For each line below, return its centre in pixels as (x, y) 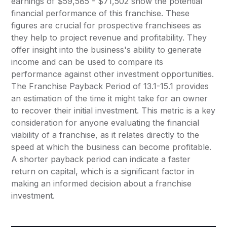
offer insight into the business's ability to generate (107, 50)
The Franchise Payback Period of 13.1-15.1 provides (110, 86)
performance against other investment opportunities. (113, 74)
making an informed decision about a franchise (102, 184)
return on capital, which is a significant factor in (103, 172)
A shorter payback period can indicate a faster (101, 159)
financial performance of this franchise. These (101, 13)
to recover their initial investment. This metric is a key (113, 111)
